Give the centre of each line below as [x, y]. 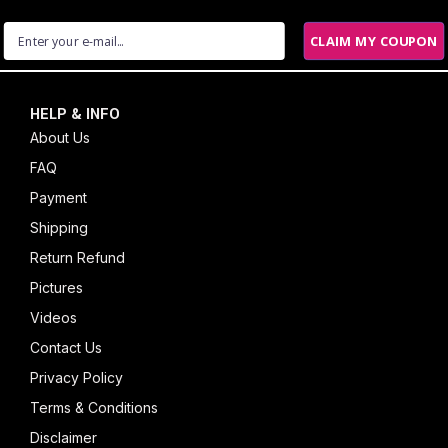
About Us [60, 137]
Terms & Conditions [94, 407]
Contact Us [66, 347]
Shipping [59, 227]
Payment [58, 197]
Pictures [56, 287]
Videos [53, 317]
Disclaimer [63, 437]
